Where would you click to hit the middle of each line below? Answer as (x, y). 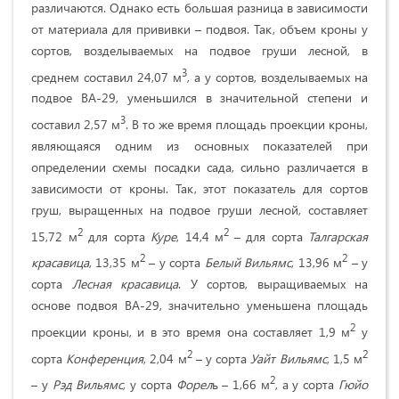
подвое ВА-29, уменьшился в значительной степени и (199, 98)
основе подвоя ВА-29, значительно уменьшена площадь (199, 305)
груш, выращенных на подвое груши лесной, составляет (199, 209)
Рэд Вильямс (88, 385)
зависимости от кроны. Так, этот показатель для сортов (199, 188)
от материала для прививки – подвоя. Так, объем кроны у (199, 28)
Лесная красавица (125, 284)
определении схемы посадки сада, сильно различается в (199, 167)
